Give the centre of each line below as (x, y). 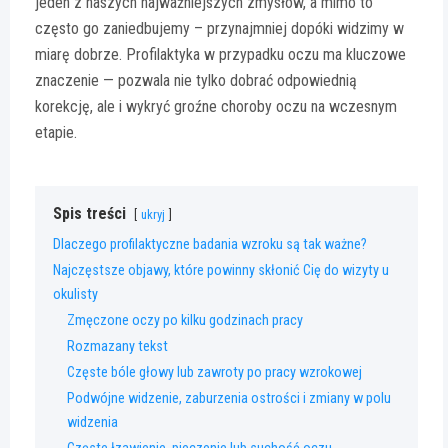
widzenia (92, 423)
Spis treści (89, 214)
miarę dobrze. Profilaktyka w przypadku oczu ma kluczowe (220, 55)
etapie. (56, 133)
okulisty (75, 295)
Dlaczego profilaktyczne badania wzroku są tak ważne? (210, 245)
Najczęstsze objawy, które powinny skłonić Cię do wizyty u (221, 271)
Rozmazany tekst (117, 347)
